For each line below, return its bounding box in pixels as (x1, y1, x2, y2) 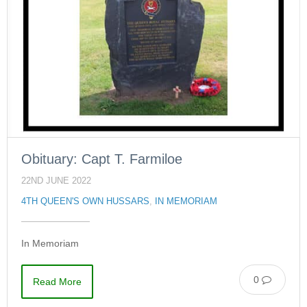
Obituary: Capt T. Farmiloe (21, 151, 182, 167)
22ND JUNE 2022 (21, 176, 91, 186)
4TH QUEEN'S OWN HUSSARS (21, 197, 149, 207)
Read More (33, 276, 82, 288)
